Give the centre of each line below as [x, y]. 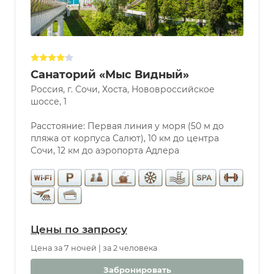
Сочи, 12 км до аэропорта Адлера [105, 150]
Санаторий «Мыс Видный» [110, 74]
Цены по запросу [79, 229]
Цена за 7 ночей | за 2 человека [94, 248]
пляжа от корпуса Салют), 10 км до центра [125, 138]
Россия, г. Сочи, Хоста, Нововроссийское [123, 89]
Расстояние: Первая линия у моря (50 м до [127, 126]
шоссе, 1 [49, 101]
